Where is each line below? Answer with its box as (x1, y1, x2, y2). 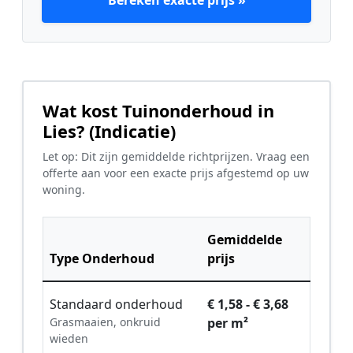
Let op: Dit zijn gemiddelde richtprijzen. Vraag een (43, 149, 310, 165)
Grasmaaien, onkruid (50, 314, 161, 330)
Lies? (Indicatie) (43, 120, 176, 143)
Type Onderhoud (50, 250, 154, 268)
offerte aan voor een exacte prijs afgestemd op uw (43, 165, 309, 181)
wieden (50, 331, 88, 347)
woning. (43, 182, 85, 198)
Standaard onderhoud (50, 295, 183, 314)
